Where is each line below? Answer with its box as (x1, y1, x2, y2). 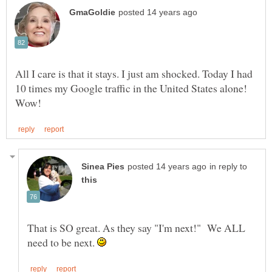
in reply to (209, 161, 247, 171)
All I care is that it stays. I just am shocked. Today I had (15, 66, 253, 81)
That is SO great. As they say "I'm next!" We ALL (27, 220, 245, 235)
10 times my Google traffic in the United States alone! (15, 80, 247, 95)
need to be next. (27, 234, 97, 250)
